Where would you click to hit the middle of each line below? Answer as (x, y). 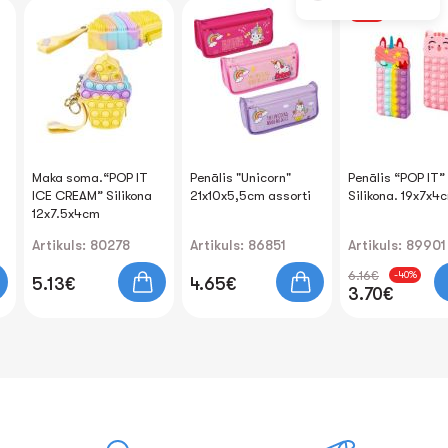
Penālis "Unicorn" (240, 177)
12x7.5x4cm (66, 213)
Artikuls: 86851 (238, 245)
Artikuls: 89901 (397, 245)
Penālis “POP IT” (396, 177)
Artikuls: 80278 (81, 245)
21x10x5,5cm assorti (250, 195)
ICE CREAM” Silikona (92, 195)
